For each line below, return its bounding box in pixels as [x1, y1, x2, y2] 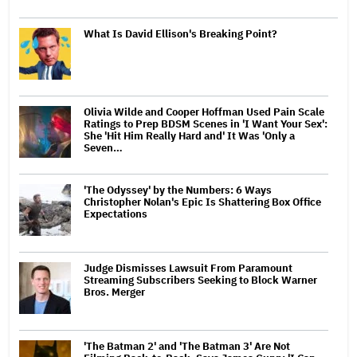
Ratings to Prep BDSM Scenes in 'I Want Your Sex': [84, 116, 328, 131]
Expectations [84, 206, 147, 221]
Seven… [84, 140, 123, 155]
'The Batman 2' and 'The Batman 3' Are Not [84, 339, 290, 353]
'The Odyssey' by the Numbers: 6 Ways [84, 182, 272, 197]
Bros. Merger [84, 284, 145, 299]
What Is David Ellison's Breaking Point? [84, 26, 277, 41]
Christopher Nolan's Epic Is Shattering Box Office [84, 194, 321, 209]
